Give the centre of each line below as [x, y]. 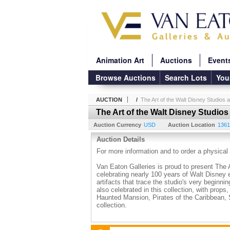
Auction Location [191, 125]
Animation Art [120, 60]
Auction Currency [117, 125]
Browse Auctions [126, 78]
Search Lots [186, 78]
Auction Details [121, 139]
